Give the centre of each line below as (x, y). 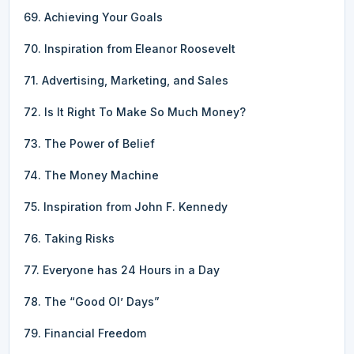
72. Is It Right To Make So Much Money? (135, 111)
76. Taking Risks (69, 238)
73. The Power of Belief (89, 143)
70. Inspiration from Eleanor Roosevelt (130, 48)
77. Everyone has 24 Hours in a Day (122, 269)
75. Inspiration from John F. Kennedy (126, 206)
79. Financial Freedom (85, 333)
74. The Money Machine (91, 175)
